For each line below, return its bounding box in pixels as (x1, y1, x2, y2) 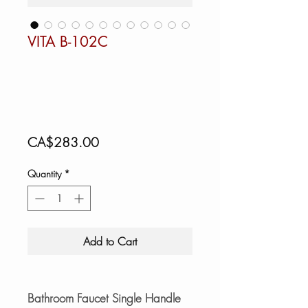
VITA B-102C (27, 32, 108, 51)
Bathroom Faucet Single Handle (27, 289, 181, 306)
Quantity (27, 166, 61, 180)
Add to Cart (83, 233, 137, 249)
